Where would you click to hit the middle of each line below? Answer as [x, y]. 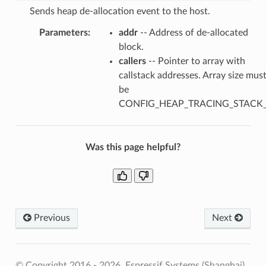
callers [132, 61]
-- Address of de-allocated [193, 32]
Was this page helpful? [133, 147]
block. [131, 47]
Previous [50, 218]
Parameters [63, 32]
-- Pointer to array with [195, 61]
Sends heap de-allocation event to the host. [120, 11]
